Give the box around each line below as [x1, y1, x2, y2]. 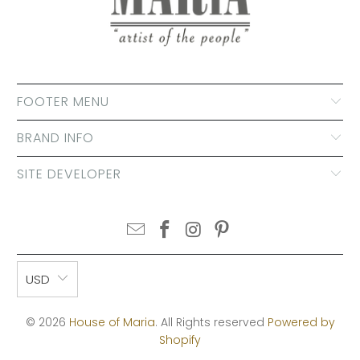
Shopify [159, 331, 201, 348]
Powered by [267, 313, 335, 330]
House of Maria [68, 313, 155, 330]
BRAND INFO [17, 128, 95, 147]
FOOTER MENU [17, 92, 110, 111]
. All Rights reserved [154, 313, 268, 330]
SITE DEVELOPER [17, 164, 122, 183]
